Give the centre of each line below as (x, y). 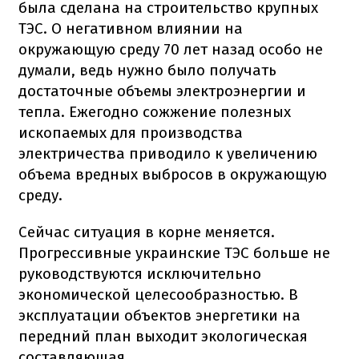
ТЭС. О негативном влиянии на (131, 28)
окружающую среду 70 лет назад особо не (171, 49)
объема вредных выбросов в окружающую (173, 174)
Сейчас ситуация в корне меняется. (147, 232)
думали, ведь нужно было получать (147, 70)
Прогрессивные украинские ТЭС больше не (174, 252)
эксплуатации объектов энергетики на (159, 315)
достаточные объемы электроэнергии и (162, 91)
